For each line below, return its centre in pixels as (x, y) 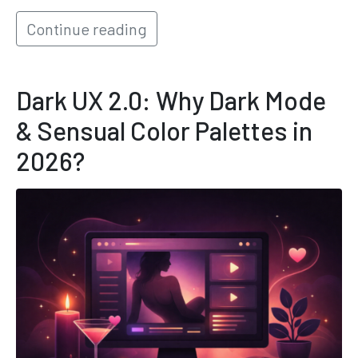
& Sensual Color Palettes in (164, 131)
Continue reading (87, 29)
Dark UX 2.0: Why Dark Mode (171, 100)
